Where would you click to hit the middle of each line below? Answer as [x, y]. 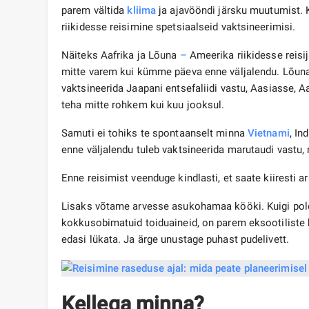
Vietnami [268, 133]
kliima [142, 11]
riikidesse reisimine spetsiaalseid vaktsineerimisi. [179, 27]
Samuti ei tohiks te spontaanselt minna [154, 133]
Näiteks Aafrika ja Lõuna [121, 56]
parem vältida [94, 11]
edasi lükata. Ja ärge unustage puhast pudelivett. [175, 240]
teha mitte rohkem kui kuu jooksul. [143, 105]
